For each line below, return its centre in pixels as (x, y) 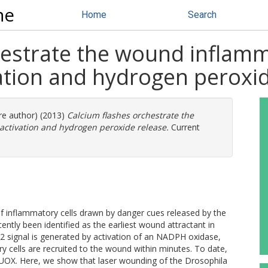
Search (202, 15)
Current (184, 127)
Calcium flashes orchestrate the (130, 115)
